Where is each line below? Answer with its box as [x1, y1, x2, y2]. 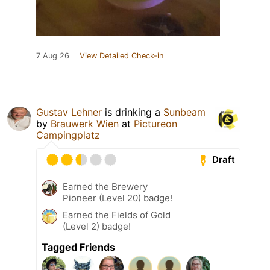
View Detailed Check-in [80, 51, 163, 60]
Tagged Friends [42, 240, 115, 253]
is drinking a [102, 105, 163, 118]
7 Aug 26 [36, 51, 69, 60]
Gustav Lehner [36, 105, 102, 118]
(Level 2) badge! [63, 220, 131, 232]
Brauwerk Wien [51, 117, 119, 130]
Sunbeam [163, 105, 206, 118]
